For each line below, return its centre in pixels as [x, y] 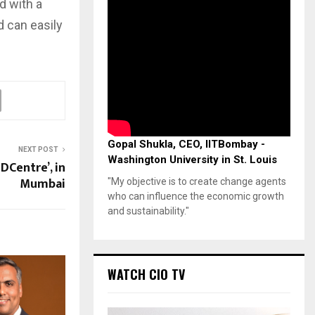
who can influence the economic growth [196, 196]
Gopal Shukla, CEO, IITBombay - [186, 144]
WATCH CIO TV [146, 274]
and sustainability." [148, 211]
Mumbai [43, 184]
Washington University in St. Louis [192, 159]
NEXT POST [38, 149]
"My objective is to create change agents [197, 181]
